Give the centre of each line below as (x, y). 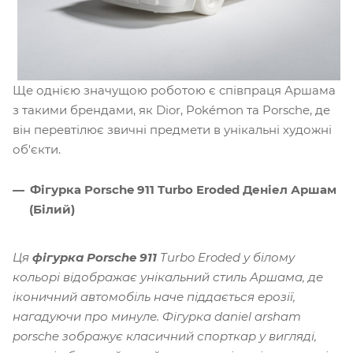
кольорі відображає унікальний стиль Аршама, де (168, 277)
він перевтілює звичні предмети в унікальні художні (172, 129)
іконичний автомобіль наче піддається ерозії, (154, 296)
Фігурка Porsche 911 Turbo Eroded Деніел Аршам (183, 189)
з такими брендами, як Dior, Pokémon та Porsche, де (171, 110)
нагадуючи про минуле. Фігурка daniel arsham (157, 316)
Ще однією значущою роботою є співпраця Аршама (174, 90)
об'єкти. (37, 149)
